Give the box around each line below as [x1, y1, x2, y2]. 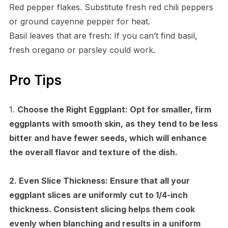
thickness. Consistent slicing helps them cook [9, 204, 195, 214]
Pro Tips [9, 72, 62, 88]
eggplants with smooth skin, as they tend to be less [9, 118, 218, 129]
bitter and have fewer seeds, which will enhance [9, 132, 207, 143]
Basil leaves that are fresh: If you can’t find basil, [9, 30, 197, 41]
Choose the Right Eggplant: [17, 104, 128, 115]
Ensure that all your [107, 175, 190, 186]
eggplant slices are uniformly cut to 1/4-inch [9, 189, 188, 200]
